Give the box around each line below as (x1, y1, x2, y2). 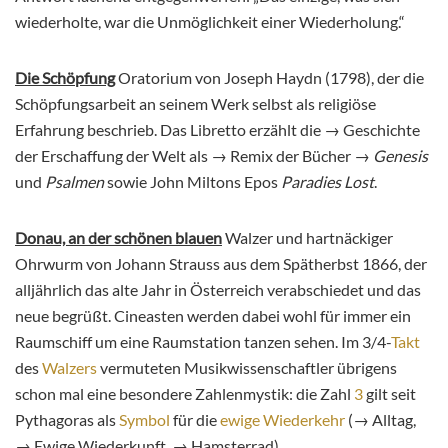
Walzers (42, 358, 97, 378)
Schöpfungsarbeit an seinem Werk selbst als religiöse (15, 94, 376, 114)
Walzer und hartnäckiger (222, 228, 393, 248)
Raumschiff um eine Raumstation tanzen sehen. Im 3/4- (15, 332, 391, 352)
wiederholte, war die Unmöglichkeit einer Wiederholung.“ (15, 12, 405, 32)
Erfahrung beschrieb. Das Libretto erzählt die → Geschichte (15, 120, 420, 140)
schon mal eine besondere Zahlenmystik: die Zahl (15, 384, 354, 404)
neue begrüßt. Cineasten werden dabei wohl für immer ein (15, 306, 411, 326)
